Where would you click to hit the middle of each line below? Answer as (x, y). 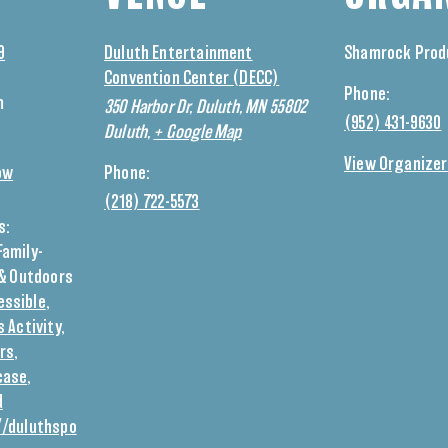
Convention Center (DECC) (192, 79)
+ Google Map (197, 133)
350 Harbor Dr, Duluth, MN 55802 (206, 108)
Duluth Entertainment (178, 54)
